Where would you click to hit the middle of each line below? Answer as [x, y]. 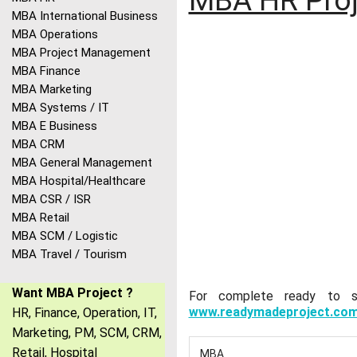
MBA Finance [46, 71]
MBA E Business [55, 126]
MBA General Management [82, 163]
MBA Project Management [81, 53]
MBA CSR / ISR [51, 200]
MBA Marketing [52, 90]
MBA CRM [38, 145]
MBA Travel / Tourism [69, 255]
